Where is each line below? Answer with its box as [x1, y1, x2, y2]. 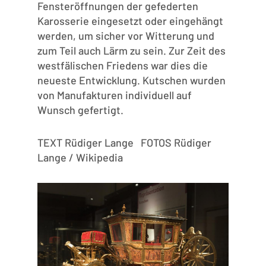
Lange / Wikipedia [37, 151, 123, 164]
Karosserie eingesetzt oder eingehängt [37, 14, 223, 28]
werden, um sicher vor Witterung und [37, 29, 214, 43]
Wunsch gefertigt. [37, 103, 123, 117]
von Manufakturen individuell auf [37, 88, 192, 102]
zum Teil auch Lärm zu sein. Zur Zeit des [37, 44, 226, 58]
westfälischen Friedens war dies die [37, 59, 208, 72]
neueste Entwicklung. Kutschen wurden [37, 74, 226, 87]
